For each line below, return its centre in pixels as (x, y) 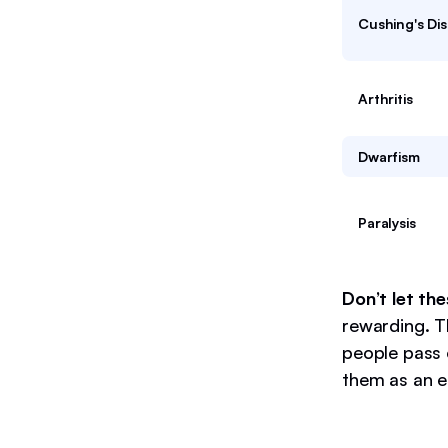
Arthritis (385, 98)
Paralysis (387, 222)
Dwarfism (389, 156)
